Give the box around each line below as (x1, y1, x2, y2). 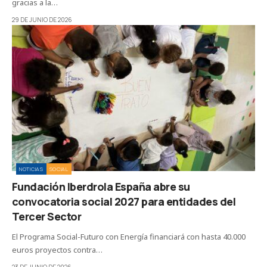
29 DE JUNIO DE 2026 (12, 15, 72, 24)
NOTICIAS (19, 165, 44, 173)
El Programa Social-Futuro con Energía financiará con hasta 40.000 (12, 231, 246, 243)
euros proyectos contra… (12, 244, 103, 256)
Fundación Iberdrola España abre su (12, 179, 190, 194)
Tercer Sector (12, 209, 82, 224)
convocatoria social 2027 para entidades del (12, 194, 236, 209)
